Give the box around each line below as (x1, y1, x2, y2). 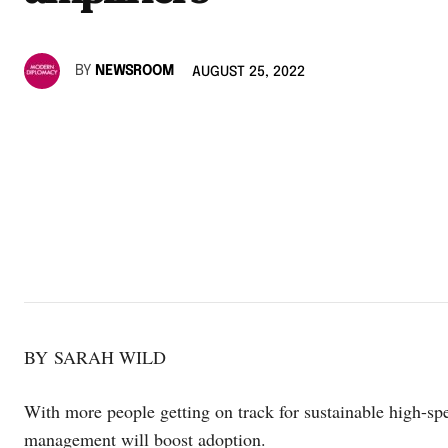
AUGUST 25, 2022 (192, 64, 305, 79)
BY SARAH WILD (24, 344, 166, 369)
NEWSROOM (95, 63, 174, 78)
